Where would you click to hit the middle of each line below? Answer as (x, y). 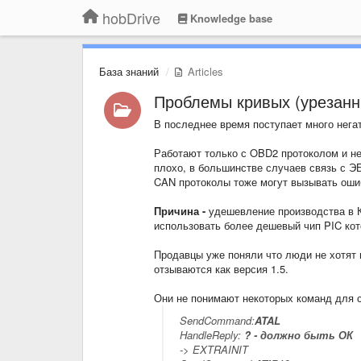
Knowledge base (230, 18)
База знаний (129, 71)
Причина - (181, 211)
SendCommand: (217, 320)
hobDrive (131, 18)
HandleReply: (212, 335)
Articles (204, 71)
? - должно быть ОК (298, 335)
